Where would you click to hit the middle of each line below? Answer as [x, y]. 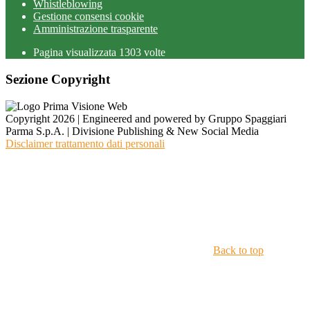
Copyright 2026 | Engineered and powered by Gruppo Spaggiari [146, 118]
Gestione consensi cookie [89, 17]
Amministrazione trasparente [95, 29]
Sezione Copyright [58, 80]
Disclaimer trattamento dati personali [85, 143]
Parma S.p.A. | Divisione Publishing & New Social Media [132, 131]
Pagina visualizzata [76, 53]
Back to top [238, 250]
